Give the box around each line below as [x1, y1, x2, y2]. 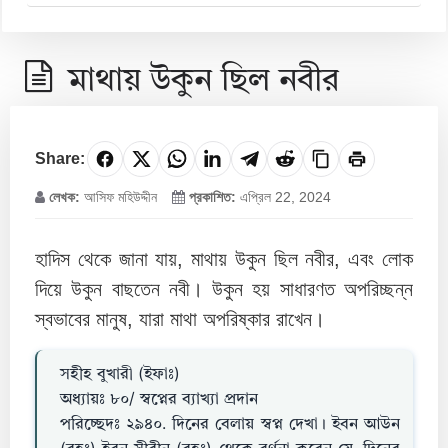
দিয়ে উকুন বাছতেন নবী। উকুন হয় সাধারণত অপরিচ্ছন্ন [35, 278, 413, 300]
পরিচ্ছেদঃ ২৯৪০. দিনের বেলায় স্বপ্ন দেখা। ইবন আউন [60, 417, 400, 433]
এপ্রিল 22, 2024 [236, 189, 331, 205]
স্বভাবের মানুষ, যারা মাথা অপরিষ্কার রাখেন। [35, 308, 325, 330]
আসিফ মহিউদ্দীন [80, 189, 157, 205]
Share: [35, 150, 85, 167]
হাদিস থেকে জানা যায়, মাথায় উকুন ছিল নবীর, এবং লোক [35, 248, 413, 270]
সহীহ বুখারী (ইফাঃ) [60, 367, 180, 383]
